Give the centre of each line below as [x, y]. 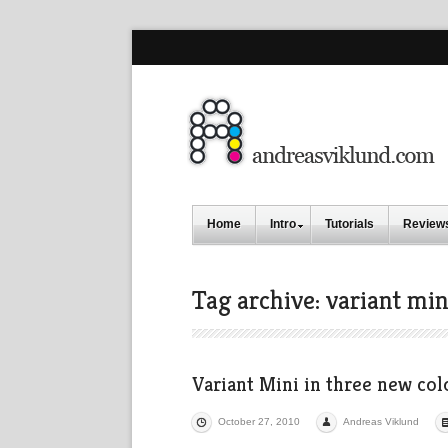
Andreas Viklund [381, 421]
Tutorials [349, 224]
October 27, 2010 [259, 421]
